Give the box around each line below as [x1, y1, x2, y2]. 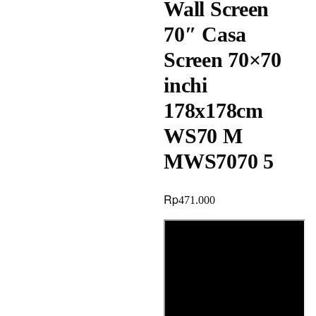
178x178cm [164, 99, 263, 122]
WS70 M [164, 124, 243, 147]
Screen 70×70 [164, 48, 281, 71]
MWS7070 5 [164, 150, 274, 173]
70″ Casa [164, 23, 246, 46]
